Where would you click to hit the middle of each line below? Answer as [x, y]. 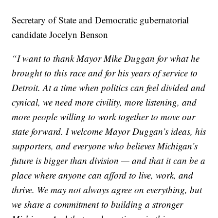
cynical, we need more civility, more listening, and [104, 102]
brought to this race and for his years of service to [105, 73]
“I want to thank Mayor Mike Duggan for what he [106, 58]
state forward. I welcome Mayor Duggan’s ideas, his [109, 131]
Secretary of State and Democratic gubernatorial [100, 19]
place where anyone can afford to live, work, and [103, 175]
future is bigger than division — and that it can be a [109, 160]
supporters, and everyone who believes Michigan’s [105, 145]
